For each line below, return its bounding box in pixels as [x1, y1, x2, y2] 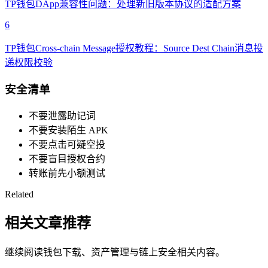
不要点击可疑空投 [29, 139, 105, 150]
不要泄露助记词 [29, 110, 96, 121]
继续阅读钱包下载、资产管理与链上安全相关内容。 [5, 247, 225, 258]
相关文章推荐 [5, 215, 91, 232]
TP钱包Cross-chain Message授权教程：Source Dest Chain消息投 [5, 43, 263, 54]
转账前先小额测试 [29, 167, 105, 178]
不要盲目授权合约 [29, 153, 105, 164]
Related [5, 188, 33, 199]
